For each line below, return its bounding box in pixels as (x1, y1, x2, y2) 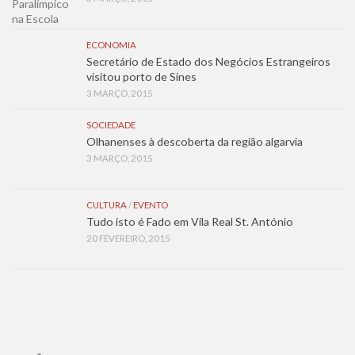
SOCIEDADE (86, 119, 136, 130)
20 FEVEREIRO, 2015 (86, 232, 170, 243)
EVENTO (133, 199, 168, 210)
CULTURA (86, 199, 127, 210)
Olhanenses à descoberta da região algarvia (86, 134, 303, 148)
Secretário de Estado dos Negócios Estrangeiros (86, 54, 330, 68)
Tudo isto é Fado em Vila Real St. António (86, 214, 293, 228)
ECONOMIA (86, 39, 136, 50)
